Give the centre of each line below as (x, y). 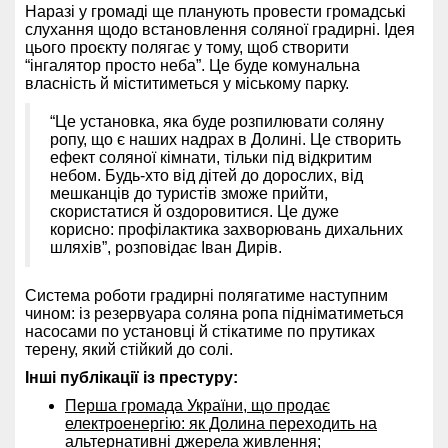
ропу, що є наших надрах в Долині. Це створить (225, 139)
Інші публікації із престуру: (131, 377)
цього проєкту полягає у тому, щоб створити (187, 47)
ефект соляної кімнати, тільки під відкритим (211, 157)
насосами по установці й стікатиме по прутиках (200, 331)
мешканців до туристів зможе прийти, (189, 193)
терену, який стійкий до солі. (129, 349)
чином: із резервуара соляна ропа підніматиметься (214, 313)
